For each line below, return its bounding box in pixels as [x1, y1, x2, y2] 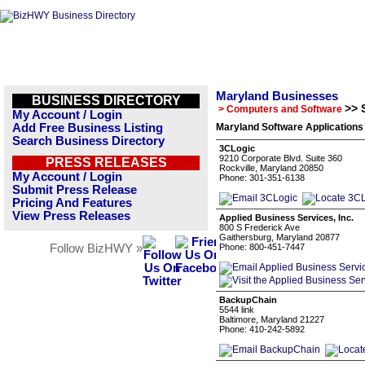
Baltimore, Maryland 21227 [219, 314, 324, 324]
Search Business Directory [12, 134, 165, 147]
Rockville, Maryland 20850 [219, 163, 323, 173]
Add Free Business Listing [12, 121, 163, 134]
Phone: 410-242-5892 [219, 324, 305, 334]
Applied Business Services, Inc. [219, 213, 354, 222]
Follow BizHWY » [50, 242, 143, 255]
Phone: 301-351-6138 [219, 173, 305, 182]
